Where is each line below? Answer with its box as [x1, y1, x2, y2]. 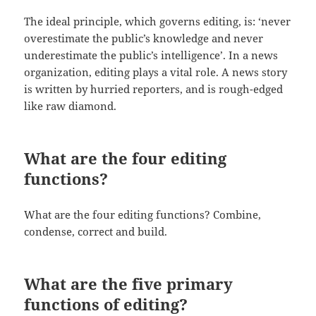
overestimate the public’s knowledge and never [24, 30, 264, 45]
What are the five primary [24, 272, 233, 294]
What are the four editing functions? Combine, [24, 207, 262, 221]
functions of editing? [24, 293, 188, 315]
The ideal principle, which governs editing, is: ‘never [24, 13, 291, 28]
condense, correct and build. [24, 224, 168, 238]
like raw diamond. [24, 98, 117, 113]
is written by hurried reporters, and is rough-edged [24, 81, 284, 96]
